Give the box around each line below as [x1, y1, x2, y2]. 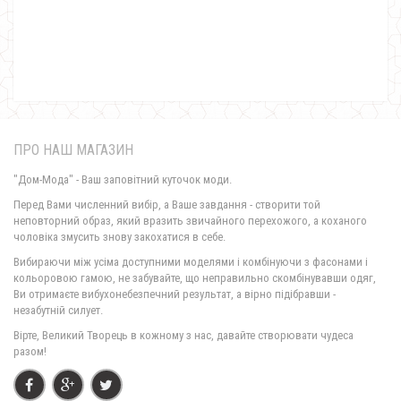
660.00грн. [172, 261, 229, 276]
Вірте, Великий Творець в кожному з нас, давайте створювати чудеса [13, 328, 354, 342]
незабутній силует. [13, 303, 103, 317]
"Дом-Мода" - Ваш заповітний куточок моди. [13, 173, 232, 186]
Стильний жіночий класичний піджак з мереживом [73, 243, 328, 257]
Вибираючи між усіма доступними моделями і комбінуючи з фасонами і [13, 255, 368, 269]
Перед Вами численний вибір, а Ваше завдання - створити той [13, 198, 320, 211]
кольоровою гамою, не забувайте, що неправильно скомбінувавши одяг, [13, 271, 376, 285]
